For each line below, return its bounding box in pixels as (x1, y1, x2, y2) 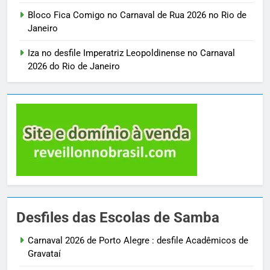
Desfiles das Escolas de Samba (16, 209, 219, 226)
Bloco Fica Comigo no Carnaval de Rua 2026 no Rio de (28, 9, 246, 20)
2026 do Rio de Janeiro (28, 60, 120, 72)
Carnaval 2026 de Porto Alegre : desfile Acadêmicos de (28, 234, 248, 246)
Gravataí (28, 248, 61, 259)
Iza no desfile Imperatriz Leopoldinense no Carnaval (28, 47, 235, 58)
